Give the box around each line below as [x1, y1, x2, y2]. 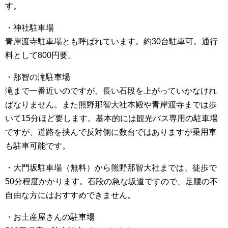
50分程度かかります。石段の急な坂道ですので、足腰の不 [5, 177, 218, 186]
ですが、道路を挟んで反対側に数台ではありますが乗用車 [5, 128, 217, 136]
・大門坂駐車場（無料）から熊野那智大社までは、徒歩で [5, 163, 217, 172]
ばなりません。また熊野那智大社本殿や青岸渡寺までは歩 [5, 100, 217, 109]
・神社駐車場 [5, 23, 54, 32]
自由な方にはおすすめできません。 [5, 191, 135, 199]
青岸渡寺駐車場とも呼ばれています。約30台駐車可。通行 [5, 37, 218, 46]
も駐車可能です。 [5, 141, 70, 150]
